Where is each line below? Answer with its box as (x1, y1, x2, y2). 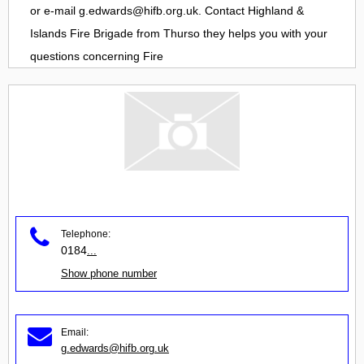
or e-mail (30, 4, 79, 18)
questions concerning (30, 50, 143, 63)
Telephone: (61, 227, 110, 240)
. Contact (198, 4, 248, 18)
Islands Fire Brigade (30, 27, 133, 41)
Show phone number (61, 266, 157, 279)
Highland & (248, 4, 304, 18)
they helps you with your (200, 27, 327, 41)
